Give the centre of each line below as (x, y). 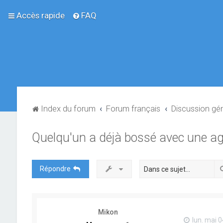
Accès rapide (41, 15)
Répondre (55, 169)
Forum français (133, 109)
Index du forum (68, 109)
